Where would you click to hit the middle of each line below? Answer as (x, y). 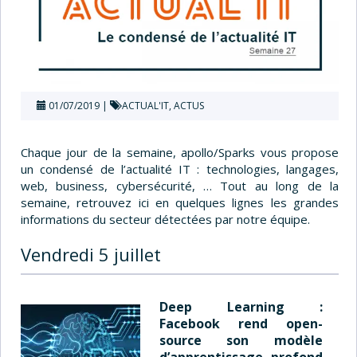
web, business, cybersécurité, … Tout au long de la (180, 185)
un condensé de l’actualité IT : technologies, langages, (180, 169)
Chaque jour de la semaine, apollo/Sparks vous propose (180, 152)
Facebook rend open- (241, 323)
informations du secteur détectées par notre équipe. (165, 219)
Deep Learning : (241, 306)
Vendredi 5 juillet (91, 254)
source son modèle (241, 340)
